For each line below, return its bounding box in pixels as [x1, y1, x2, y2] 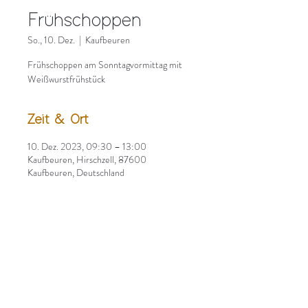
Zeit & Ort [27, 113, 88, 126]
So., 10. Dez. [27, 33, 75, 47]
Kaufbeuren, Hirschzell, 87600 [27, 153, 146, 166]
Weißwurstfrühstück [27, 72, 105, 86]
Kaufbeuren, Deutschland [27, 166, 124, 179]
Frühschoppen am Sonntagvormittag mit [27, 58, 182, 71]
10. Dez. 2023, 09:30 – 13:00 [27, 140, 146, 153]
